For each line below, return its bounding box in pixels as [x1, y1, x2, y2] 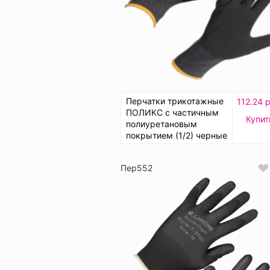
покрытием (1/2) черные [126, 130, 227, 141]
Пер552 [121, 163, 152, 174]
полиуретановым [126, 119, 197, 130]
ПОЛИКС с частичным [126, 107, 219, 118]
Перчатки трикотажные [126, 96, 224, 107]
